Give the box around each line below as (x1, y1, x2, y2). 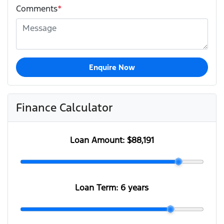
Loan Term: (75, 181, 121, 193)
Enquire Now (88, 62, 135, 72)
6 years (120, 181, 149, 193)
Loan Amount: (69, 134, 127, 145)
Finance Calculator (16, 100, 113, 114)
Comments (16, 2, 57, 14)
